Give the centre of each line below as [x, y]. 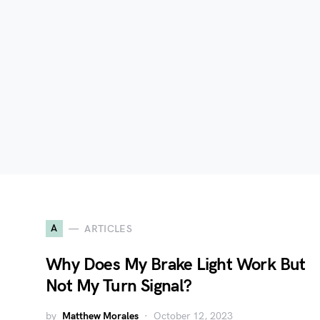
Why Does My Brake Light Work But [176, 265]
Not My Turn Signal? [119, 286]
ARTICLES [109, 229]
